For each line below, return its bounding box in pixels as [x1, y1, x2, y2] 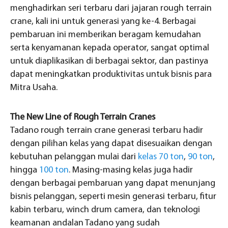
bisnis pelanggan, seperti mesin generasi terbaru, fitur [10, 192, 216, 202]
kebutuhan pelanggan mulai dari [10, 152, 138, 162]
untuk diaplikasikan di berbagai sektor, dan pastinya [10, 56, 208, 67]
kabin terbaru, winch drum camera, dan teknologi [10, 205, 200, 215]
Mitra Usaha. [10, 83, 58, 93]
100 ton [39, 165, 69, 176]
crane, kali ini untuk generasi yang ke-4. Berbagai [10, 17, 196, 27]
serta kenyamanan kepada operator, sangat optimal [10, 43, 209, 53]
